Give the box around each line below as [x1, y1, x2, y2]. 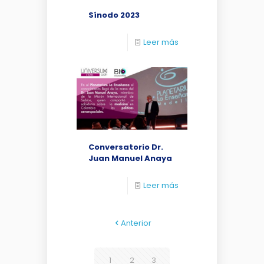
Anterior [120, 217, 151, 229]
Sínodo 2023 [88, 9, 140, 21]
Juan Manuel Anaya [88, 152, 172, 164]
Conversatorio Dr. [88, 141, 163, 153]
